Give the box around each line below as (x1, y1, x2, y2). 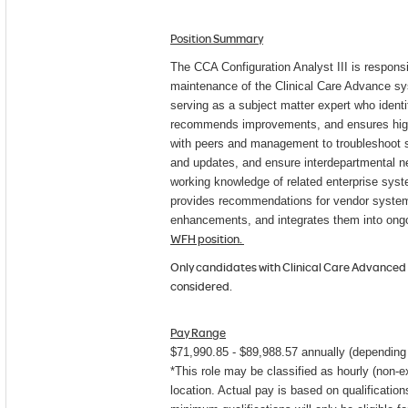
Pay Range (170, 323, 226, 341)
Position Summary (170, 29, 263, 46)
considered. (170, 277, 232, 294)
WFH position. (170, 229, 244, 247)
